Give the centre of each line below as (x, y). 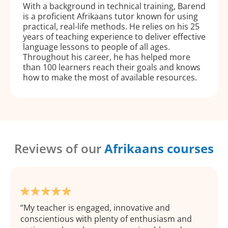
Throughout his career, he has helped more (107, 57)
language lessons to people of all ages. (96, 47)
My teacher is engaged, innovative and (97, 208)
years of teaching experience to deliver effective (114, 37)
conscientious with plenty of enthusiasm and (106, 219)
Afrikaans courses (159, 149)
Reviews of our (59, 149)
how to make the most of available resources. (110, 78)
